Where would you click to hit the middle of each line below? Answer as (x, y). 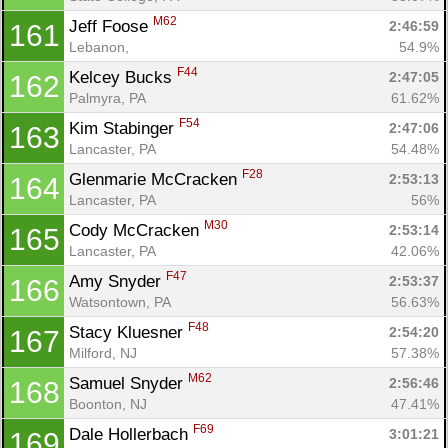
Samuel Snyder (128, 383)
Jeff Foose (111, 26)
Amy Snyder (117, 281)
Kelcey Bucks (123, 77)
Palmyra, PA (107, 97)
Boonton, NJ (108, 403)
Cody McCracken (136, 230)
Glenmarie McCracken (155, 179)
